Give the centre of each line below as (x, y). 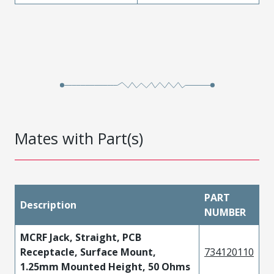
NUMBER (225, 212)
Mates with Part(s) (79, 138)
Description (48, 205)
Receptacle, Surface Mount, (88, 252)
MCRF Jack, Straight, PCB (81, 237)
